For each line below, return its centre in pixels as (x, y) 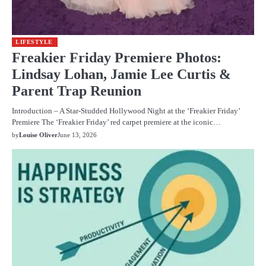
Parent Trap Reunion (77, 91)
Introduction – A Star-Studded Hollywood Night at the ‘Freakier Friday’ (126, 110)
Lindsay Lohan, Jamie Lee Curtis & (121, 74)
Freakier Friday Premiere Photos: (117, 57)
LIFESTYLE (34, 42)
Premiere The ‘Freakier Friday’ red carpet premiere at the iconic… (116, 122)
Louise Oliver (38, 134)
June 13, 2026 (77, 134)
